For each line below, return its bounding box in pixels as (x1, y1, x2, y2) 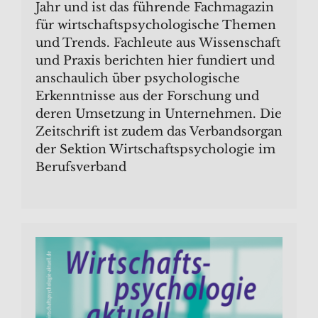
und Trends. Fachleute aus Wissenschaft (35, 35, 280, 51)
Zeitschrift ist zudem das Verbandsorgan (35, 124, 283, 140)
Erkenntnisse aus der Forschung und (35, 89, 259, 104)
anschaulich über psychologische (35, 71, 240, 87)
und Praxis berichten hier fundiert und (35, 53, 275, 69)
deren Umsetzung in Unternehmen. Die (35, 106, 282, 122)
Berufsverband (35, 160, 126, 175)
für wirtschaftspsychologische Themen (35, 18, 276, 33)
